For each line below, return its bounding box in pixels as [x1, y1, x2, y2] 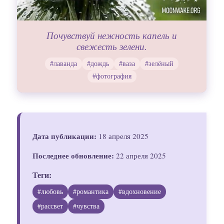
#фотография [92, 71, 131, 80]
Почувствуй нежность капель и [46, 30, 177, 41]
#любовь [37, 187, 63, 196]
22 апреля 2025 [114, 150, 166, 161]
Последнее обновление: [32, 150, 114, 161]
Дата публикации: [32, 130, 97, 141]
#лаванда [50, 59, 77, 67]
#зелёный [145, 59, 174, 67]
